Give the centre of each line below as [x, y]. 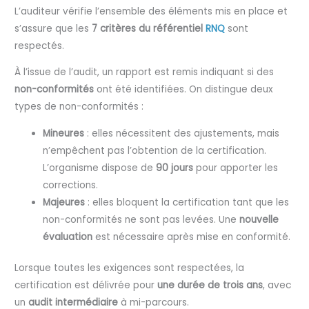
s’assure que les [53, 28]
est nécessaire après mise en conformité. [192, 237]
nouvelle [259, 219]
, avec [277, 286]
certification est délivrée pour [86, 286]
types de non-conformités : [79, 107]
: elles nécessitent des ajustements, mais [182, 133]
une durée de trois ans [210, 286]
